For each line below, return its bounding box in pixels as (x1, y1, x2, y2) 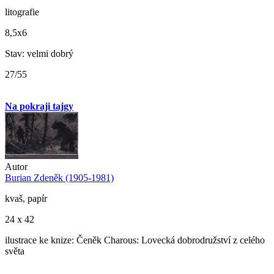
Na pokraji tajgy (5, 101, 73, 112)
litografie (5, 7, 39, 18)
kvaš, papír (5, 193, 47, 204)
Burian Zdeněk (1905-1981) (5, 172, 114, 183)
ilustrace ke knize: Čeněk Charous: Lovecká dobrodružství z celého (5, 235, 265, 246)
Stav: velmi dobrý (5, 48, 73, 59)
